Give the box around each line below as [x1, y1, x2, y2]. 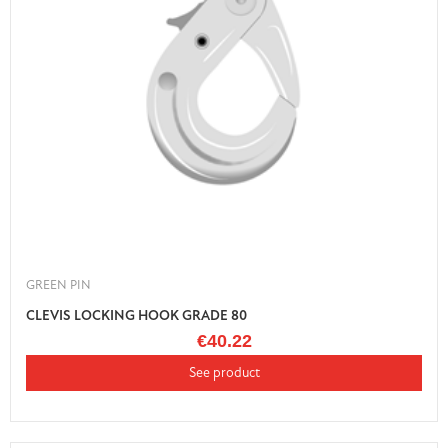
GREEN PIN [26, 277, 91, 294]
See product [188, 364, 260, 382]
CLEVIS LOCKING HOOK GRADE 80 [26, 307, 247, 325]
